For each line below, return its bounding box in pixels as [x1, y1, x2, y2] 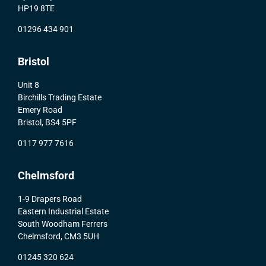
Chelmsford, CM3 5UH [18, 231, 99, 241]
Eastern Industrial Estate [18, 206, 109, 216]
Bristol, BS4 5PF [18, 117, 77, 127]
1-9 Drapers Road [18, 194, 82, 204]
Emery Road [18, 104, 62, 115]
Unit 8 [18, 80, 39, 90]
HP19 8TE [18, 3, 55, 13]
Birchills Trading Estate [18, 92, 102, 102]
